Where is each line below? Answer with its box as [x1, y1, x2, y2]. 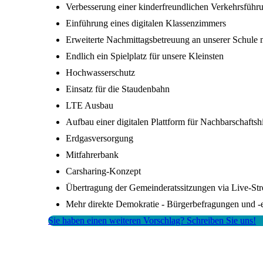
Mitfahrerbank [66, 150, 119, 160]
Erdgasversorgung [66, 133, 133, 144]
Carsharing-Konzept [66, 166, 141, 177]
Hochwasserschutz [66, 68, 135, 78]
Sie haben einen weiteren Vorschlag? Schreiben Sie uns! [48, 215, 256, 226]
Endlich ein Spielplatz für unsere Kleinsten [66, 51, 224, 62]
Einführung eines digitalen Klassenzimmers [66, 18, 226, 29]
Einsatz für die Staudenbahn [66, 84, 170, 95]
